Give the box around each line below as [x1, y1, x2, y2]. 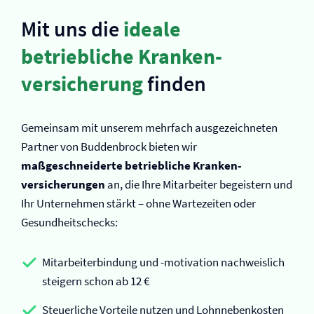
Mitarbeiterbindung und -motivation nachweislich [42, 254, 285, 270]
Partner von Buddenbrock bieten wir [21, 139, 197, 154]
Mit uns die [21, 15, 123, 42]
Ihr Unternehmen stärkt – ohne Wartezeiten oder [21, 196, 256, 211]
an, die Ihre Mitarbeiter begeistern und [105, 177, 292, 192]
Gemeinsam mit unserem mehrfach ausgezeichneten [21, 120, 278, 135]
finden [143, 70, 206, 97]
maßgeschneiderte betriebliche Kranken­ [21, 158, 242, 173]
